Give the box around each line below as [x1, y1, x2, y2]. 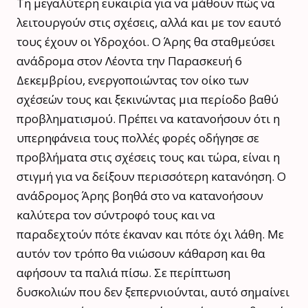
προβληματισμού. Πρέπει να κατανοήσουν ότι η [16, 110, 280, 126]
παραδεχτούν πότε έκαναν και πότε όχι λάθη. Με [16, 225, 284, 242]
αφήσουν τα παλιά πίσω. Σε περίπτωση [16, 264, 230, 280]
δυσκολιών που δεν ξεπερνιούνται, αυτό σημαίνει [16, 283, 289, 300]
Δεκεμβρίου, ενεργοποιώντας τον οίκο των [16, 71, 249, 88]
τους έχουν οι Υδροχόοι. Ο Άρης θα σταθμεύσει [16, 33, 275, 49]
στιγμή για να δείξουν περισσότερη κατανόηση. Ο [16, 168, 286, 184]
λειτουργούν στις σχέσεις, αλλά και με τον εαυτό [16, 14, 281, 30]
